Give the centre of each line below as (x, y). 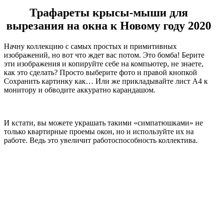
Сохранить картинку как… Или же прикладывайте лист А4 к (106, 81)
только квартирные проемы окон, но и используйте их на (99, 131)
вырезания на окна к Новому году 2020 (108, 25)
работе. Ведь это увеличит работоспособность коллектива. (101, 140)
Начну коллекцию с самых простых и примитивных (90, 46)
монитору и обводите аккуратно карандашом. (80, 90)
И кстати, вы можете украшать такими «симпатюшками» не (103, 123)
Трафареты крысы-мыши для (108, 12)
